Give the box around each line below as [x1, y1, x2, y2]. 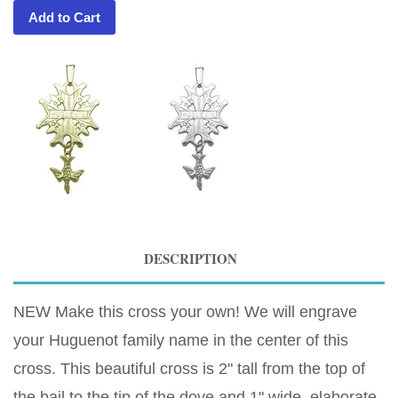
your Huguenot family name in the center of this [13, 330, 348, 349]
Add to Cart [28, 9, 100, 25]
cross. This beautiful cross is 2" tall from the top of [13, 359, 365, 378]
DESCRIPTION [143, 248, 237, 268]
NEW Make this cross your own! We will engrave [13, 302, 357, 321]
